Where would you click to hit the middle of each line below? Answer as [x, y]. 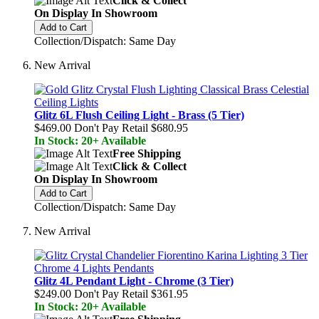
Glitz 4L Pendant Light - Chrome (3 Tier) [134, 281]
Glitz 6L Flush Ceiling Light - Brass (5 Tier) [139, 115]
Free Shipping [147, 153]
